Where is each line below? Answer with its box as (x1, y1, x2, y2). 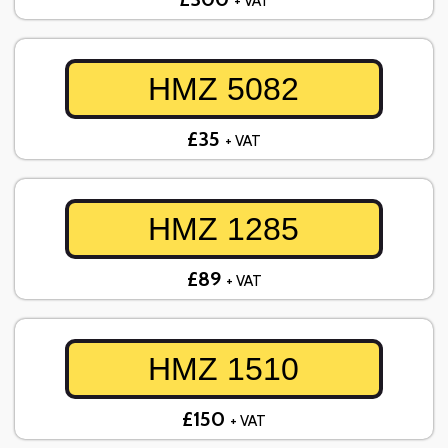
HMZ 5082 (148, 71, 300, 108)
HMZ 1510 (148, 351, 300, 388)
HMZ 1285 (148, 211, 300, 248)
